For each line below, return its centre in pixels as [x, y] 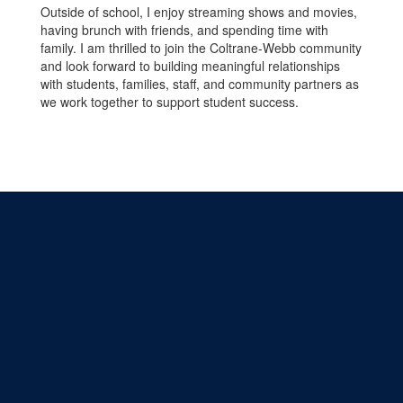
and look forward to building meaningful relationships [190, 66]
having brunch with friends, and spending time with [184, 30]
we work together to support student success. [170, 102]
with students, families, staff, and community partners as [200, 84]
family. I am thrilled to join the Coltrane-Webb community [201, 48]
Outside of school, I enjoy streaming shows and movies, [199, 12]
